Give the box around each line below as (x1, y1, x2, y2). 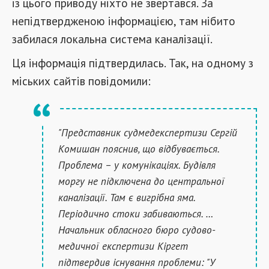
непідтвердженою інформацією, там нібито (12, 13, 235, 28)
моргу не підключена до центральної (58, 174, 225, 188)
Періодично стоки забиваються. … (58, 207, 213, 220)
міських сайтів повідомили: (12, 73, 151, 88)
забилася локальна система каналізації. (12, 31, 213, 46)
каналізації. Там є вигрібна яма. (58, 190, 196, 204)
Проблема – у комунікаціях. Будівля (58, 158, 216, 172)
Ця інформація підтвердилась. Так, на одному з (12, 55, 253, 70)
